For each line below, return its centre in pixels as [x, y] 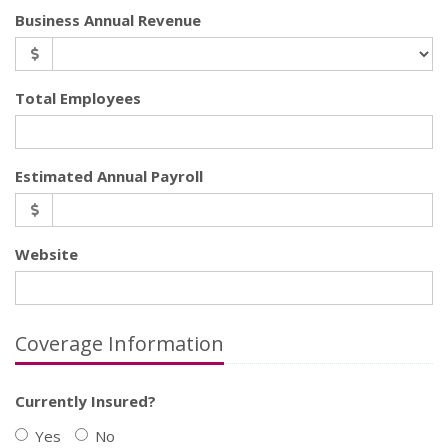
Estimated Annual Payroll [109, 176]
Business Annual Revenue [108, 20]
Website [46, 254]
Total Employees [78, 98]
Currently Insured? [85, 401]
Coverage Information [119, 343]
